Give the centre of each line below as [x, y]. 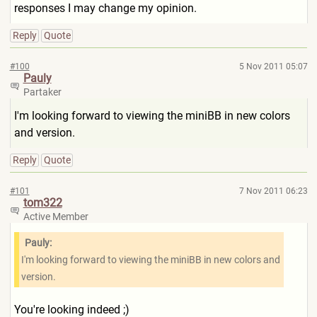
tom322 [42, 203]
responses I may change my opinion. [105, 8]
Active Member [56, 217]
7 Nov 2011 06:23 [273, 191]
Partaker [42, 92]
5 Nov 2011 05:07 [273, 67]
